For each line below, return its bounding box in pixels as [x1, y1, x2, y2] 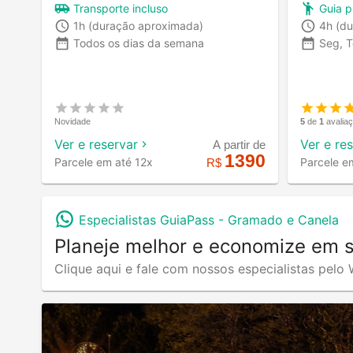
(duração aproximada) [88, 18, 203, 32]
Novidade [54, 116, 91, 126]
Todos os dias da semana [73, 35, 204, 50]
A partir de [213, 138, 266, 151]
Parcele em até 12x [54, 154, 153, 169]
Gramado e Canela [228, 211, 339, 228]
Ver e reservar [54, 136, 138, 152]
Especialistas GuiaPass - [79, 211, 228, 228]
